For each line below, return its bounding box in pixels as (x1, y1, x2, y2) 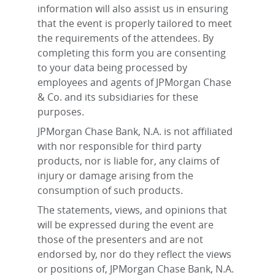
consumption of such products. (37, 184, 183, 198)
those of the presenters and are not (37, 233, 203, 247)
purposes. (37, 105, 87, 119)
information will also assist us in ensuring (37, 2, 228, 16)
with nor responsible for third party (37, 139, 201, 153)
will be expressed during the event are (37, 218, 214, 232)
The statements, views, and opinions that (37, 203, 227, 217)
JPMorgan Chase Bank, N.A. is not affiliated (37, 125, 233, 139)
